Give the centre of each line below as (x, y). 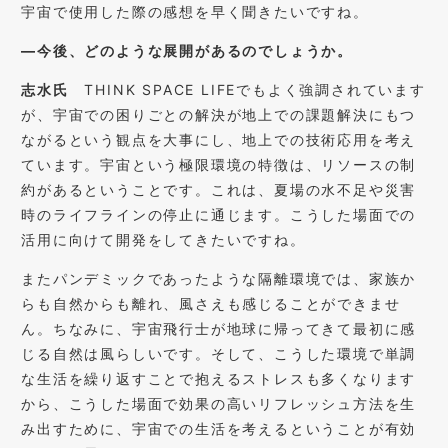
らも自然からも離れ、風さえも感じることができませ (211, 303)
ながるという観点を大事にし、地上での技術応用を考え (219, 139)
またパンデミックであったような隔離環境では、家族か (219, 278)
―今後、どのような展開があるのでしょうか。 (187, 50)
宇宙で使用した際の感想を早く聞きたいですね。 (195, 11)
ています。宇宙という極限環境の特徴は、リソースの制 (219, 164)
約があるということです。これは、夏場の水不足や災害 (219, 189)
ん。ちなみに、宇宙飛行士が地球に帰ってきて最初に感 (219, 328)
